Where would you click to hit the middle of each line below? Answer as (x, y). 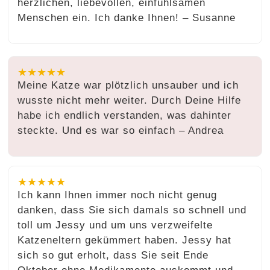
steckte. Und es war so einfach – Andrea (121, 130)
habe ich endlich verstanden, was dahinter (125, 115)
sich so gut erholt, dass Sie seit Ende (113, 255)
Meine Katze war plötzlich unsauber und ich (128, 85)
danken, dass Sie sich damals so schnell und (132, 210)
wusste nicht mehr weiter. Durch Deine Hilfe (130, 100)
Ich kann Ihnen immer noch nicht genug (118, 195)
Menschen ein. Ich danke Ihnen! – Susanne (127, 17)
